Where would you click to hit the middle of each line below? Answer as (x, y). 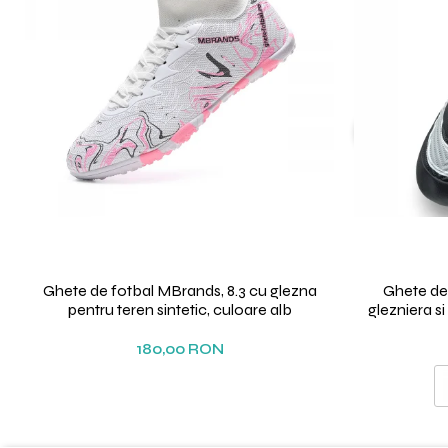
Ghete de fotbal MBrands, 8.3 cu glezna (179, 291)
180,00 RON (179, 349)
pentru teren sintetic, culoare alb (179, 310)
